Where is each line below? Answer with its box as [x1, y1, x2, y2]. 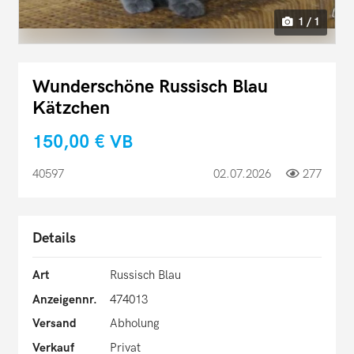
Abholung [109, 316, 160, 331]
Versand [32, 316, 77, 331]
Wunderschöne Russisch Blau [32, 76, 268, 98]
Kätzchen [32, 97, 110, 119]
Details [32, 230, 76, 247]
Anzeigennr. [32, 292, 97, 307]
